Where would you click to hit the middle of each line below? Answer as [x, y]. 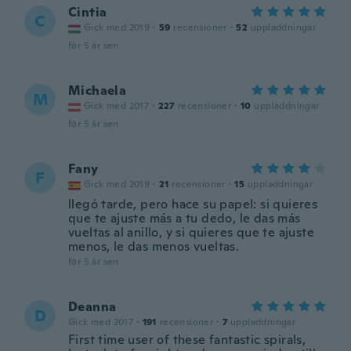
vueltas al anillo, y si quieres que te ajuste [191, 232]
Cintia [88, 12]
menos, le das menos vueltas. [154, 246]
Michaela [98, 90]
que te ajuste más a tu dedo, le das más [185, 218]
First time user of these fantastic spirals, [187, 340]
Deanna [92, 307]
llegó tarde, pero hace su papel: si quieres [193, 204]
